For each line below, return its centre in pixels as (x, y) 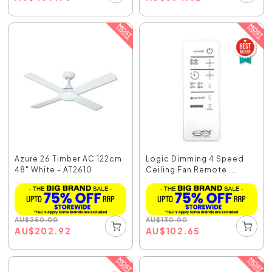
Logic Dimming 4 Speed (195, 159)
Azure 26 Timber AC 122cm (69, 159)
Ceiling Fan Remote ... (191, 170)
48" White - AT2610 (54, 170)
